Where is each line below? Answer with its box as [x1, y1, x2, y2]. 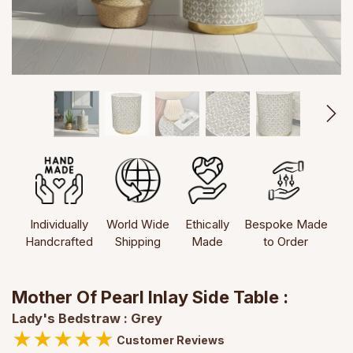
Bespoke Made [243, 216, 328, 232]
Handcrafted [25, 233, 94, 249]
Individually [30, 216, 89, 232]
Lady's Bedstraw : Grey [12, 310, 162, 326]
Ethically [184, 216, 229, 232]
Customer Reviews [116, 333, 225, 347]
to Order [263, 233, 309, 249]
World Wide [106, 216, 170, 232]
